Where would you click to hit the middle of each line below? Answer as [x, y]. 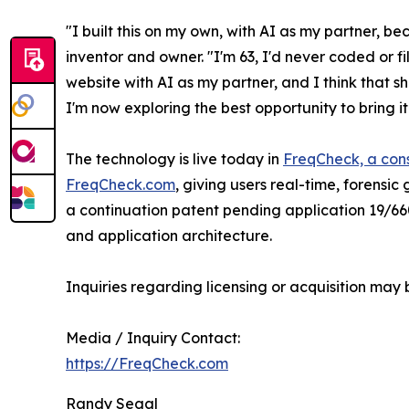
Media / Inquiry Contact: [153, 338]
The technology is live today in [174, 159]
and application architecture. [169, 236]
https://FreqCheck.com [147, 364]
